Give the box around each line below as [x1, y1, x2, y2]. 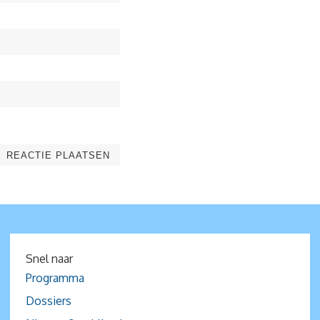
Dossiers [26, 294, 72, 309]
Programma [26, 271, 85, 286]
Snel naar [26, 251, 74, 266]
